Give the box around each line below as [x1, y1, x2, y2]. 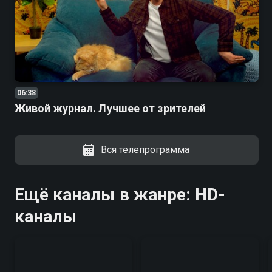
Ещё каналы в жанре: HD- [15, 185, 226, 205]
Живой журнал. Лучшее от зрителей [15, 102, 206, 115]
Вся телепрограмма [100, 144, 190, 156]
